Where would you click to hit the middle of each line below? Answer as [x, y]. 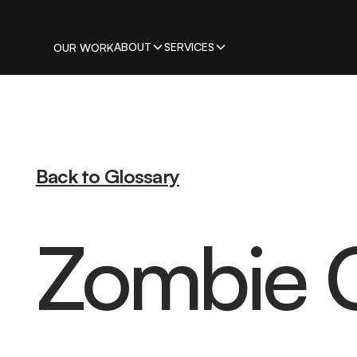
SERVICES [190, 47]
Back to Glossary [108, 176]
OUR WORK [84, 47]
